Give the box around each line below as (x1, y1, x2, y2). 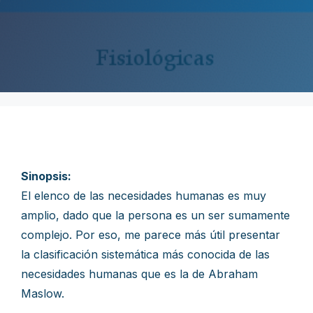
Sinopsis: (21, 169, 71, 183)
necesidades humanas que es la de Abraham (21, 267, 258, 281)
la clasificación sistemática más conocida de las (21, 247, 270, 261)
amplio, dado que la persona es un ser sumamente (21, 208, 290, 222)
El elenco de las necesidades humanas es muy (21, 189, 266, 203)
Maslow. (21, 286, 64, 300)
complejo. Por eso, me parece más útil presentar (21, 228, 280, 242)
